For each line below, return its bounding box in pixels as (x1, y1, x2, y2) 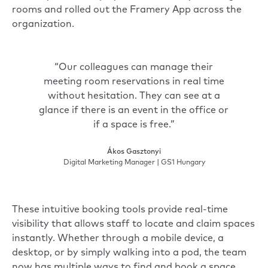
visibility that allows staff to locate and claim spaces (12, 220, 255, 230)
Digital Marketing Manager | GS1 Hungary (63, 159, 205, 167)
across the (191, 5, 242, 16)
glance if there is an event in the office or (39, 106, 229, 116)
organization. (12, 20, 74, 30)
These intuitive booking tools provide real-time (12, 205, 228, 215)
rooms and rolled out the (12, 5, 130, 16)
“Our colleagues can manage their (54, 63, 214, 73)
